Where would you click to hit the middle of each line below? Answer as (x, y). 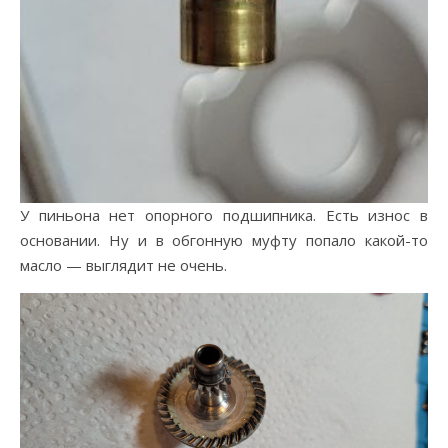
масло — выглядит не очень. (123, 265)
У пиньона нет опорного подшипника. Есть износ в (224, 215)
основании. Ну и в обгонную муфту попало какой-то (224, 240)
